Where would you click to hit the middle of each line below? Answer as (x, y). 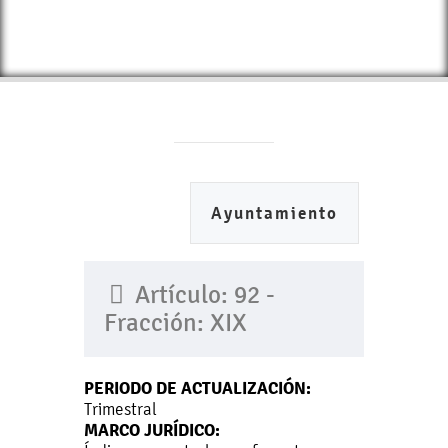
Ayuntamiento (274, 213)
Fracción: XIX (175, 323)
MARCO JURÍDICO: (152, 430)
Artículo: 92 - (202, 295)
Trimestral (120, 409)
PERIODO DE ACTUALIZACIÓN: (197, 388)
